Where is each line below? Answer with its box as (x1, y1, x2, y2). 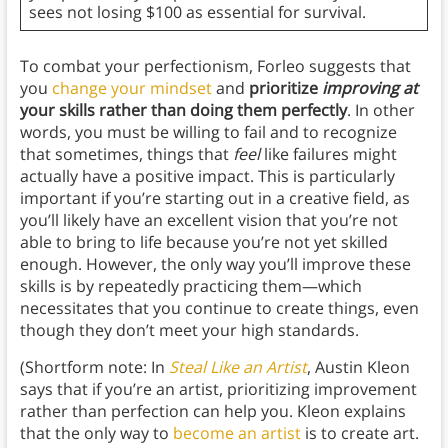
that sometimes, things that (19, 143, 233, 166)
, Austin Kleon (306, 356, 410, 379)
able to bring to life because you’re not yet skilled (19, 231, 388, 254)
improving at (321, 77, 418, 100)
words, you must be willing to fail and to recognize (19, 121, 397, 144)
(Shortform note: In (19, 356, 169, 379)
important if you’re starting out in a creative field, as (19, 187, 410, 210)
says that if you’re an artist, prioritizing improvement (19, 378, 417, 401)
